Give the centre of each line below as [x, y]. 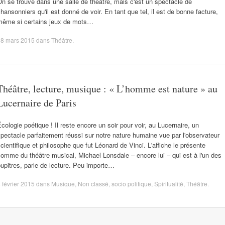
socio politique [131, 184]
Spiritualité [169, 184]
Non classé [93, 184]
